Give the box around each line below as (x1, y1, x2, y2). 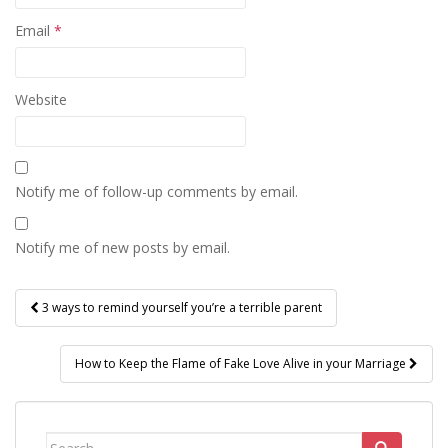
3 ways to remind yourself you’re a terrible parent (39, 298, 322, 316)
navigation (14, 313, 165, 351)
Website (15, 89, 67, 109)
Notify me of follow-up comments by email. (15, 181, 298, 201)
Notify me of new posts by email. (15, 237, 230, 257)
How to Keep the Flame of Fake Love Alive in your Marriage (75, 354, 409, 372)
